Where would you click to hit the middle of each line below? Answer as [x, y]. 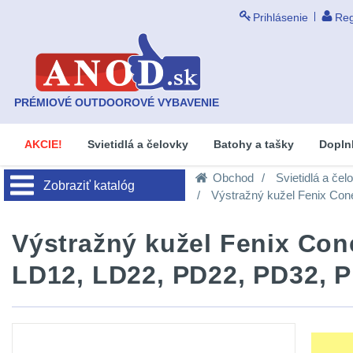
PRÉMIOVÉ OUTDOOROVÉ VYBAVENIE [116, 102]
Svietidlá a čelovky [138, 144]
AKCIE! [43, 144]
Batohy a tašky [254, 144]
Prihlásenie [281, 17]
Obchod [233, 178]
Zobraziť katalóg [89, 186]
